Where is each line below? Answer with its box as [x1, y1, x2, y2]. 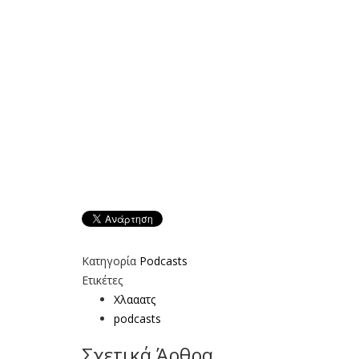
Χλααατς [114, 291, 155, 307]
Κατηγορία [82, 252, 136, 268]
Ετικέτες [82, 272, 123, 288]
